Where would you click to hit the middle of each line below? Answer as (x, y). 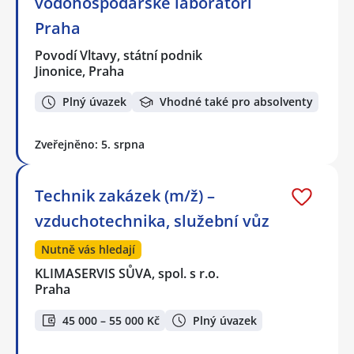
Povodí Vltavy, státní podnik (119, 55)
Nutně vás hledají (88, 250)
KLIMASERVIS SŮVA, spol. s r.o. (128, 274)
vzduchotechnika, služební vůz (152, 221)
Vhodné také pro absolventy (236, 102)
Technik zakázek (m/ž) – (125, 196)
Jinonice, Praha (79, 71)
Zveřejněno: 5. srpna (90, 145)
